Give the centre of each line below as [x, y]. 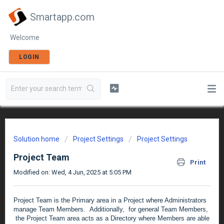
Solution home [37, 139]
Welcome [25, 37]
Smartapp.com [62, 17]
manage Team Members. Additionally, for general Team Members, [111, 209]
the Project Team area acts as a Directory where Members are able [111, 218]
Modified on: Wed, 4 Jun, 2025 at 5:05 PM [72, 172]
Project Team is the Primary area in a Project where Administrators [110, 200]
